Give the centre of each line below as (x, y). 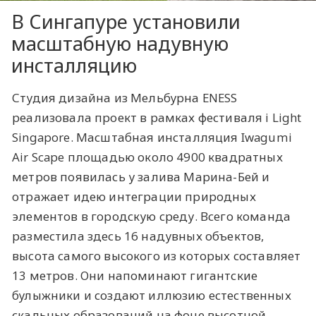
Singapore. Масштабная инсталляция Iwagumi (152, 137)
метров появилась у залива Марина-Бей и (141, 176)
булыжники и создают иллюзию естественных (152, 295)
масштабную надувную (120, 43)
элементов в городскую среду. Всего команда (152, 216)
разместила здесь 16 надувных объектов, (138, 236)
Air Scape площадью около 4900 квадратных (147, 157)
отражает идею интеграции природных (134, 196)
